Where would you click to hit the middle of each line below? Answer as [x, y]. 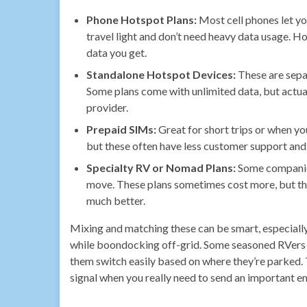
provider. [107, 107]
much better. [116, 200]
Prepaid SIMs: [121, 129]
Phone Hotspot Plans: [142, 19]
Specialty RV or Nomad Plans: [161, 167]
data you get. [116, 52]
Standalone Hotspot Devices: [161, 74]
